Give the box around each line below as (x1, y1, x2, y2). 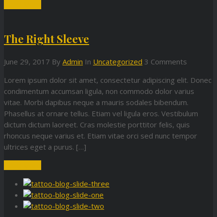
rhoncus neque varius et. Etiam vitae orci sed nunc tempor (4, 130, 197, 140)
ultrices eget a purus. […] (4, 141, 86, 152)
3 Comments (144, 56, 187, 66)
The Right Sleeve (4, 31, 89, 46)
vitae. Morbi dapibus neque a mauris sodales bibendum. (4, 97, 188, 107)
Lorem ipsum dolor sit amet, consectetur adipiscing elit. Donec (4, 75, 212, 85)
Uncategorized (93, 56, 142, 66)
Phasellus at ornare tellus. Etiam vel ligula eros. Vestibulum (4, 108, 198, 118)
